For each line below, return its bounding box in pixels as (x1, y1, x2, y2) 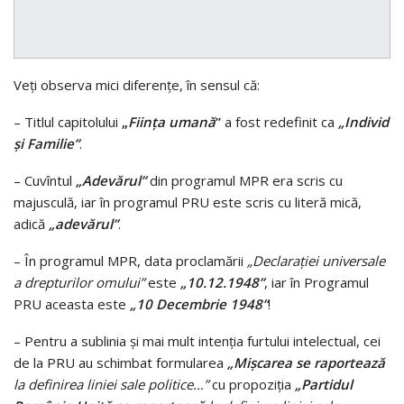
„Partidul (295, 375, 353, 394)
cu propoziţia (208, 375, 295, 394)
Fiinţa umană (128, 113, 216, 132)
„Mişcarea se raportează (227, 353, 385, 372)
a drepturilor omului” (14, 273, 144, 292)
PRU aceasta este (14, 295, 130, 314)
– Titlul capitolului (14, 113, 122, 132)
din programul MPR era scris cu (146, 171, 343, 190)
